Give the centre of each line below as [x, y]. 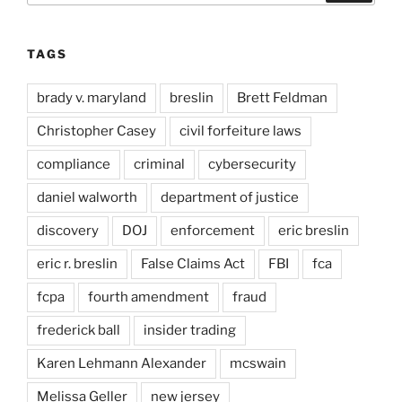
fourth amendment [149, 297]
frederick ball [79, 330]
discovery [68, 230]
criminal [159, 164]
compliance [74, 164]
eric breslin [314, 230]
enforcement [213, 230]
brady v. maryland [92, 97]
